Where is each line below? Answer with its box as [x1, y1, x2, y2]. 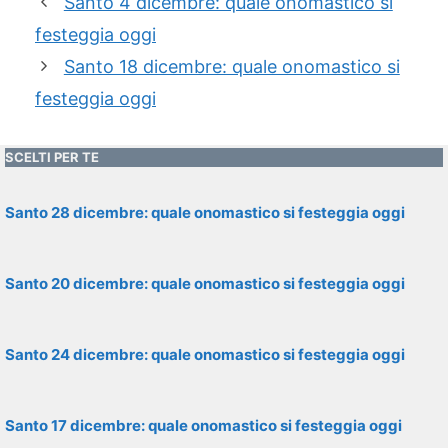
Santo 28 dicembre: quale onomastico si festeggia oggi [5, 203, 405, 222]
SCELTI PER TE [5, 149, 99, 165]
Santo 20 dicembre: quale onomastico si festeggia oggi [5, 274, 405, 293]
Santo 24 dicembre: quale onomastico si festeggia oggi [5, 345, 405, 364]
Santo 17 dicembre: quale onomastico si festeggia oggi [5, 416, 402, 435]
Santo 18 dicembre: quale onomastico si [63, 56, 400, 77]
